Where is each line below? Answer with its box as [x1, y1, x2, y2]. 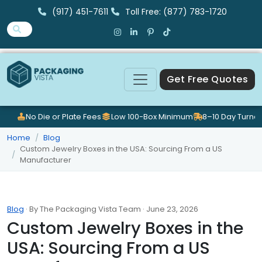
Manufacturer [20, 154, 71, 166]
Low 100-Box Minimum [111, 111, 193, 122]
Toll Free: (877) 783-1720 [125, 6, 227, 18]
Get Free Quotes [166, 73, 248, 86]
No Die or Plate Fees [26, 111, 102, 122]
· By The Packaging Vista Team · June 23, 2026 [24, 204, 198, 215]
